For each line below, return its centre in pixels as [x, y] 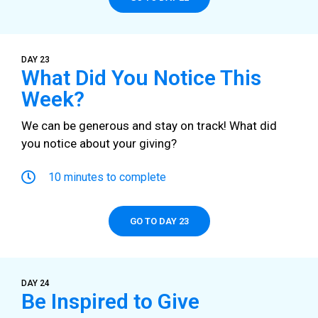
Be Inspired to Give [110, 302]
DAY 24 [35, 284]
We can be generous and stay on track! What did [149, 125]
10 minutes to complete [107, 177]
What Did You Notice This [141, 77]
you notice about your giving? [99, 143]
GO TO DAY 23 [159, 221]
